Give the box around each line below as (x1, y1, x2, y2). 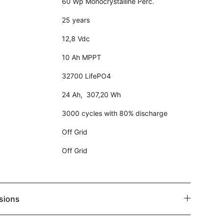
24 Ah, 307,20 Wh (61, 90, 121, 99)
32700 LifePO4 (61, 72, 111, 80)
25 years (61, 16, 90, 24)
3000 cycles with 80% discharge (61, 109, 167, 117)
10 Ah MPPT (61, 53, 101, 61)
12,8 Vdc (61, 34, 90, 43)
